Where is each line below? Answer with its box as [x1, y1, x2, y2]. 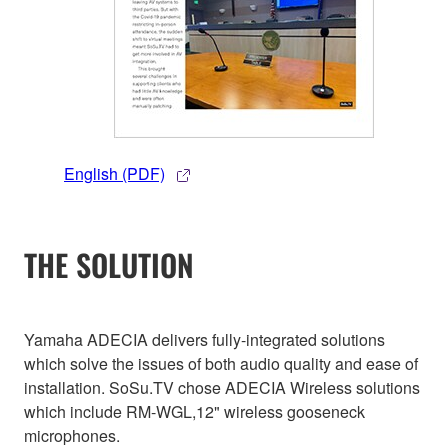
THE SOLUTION [24, 241, 194, 287]
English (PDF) [64, 161, 165, 185]
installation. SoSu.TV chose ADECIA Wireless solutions [24, 375, 420, 399]
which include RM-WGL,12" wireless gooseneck [24, 399, 365, 423]
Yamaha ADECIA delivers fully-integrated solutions [24, 327, 385, 351]
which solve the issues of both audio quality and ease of [24, 351, 418, 375]
